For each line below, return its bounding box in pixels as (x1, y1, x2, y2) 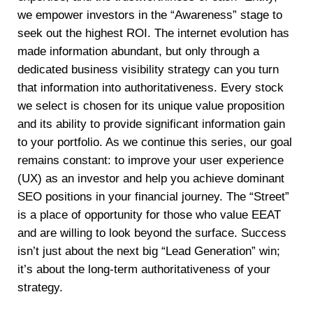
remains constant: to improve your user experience (17, 154, 284, 168)
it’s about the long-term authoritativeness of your (17, 263, 270, 277)
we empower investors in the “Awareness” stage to (17, 8, 282, 22)
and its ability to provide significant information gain (17, 117, 285, 131)
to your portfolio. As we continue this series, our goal (17, 136, 292, 150)
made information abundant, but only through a (17, 45, 259, 59)
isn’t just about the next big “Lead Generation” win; (17, 245, 280, 259)
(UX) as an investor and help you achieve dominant (17, 172, 284, 186)
